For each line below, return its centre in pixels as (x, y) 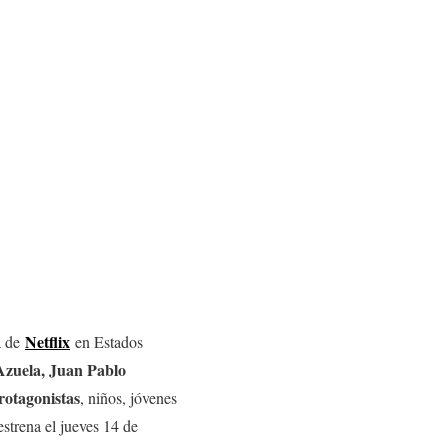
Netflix (47, 341)
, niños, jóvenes (128, 397)
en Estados (106, 341)
